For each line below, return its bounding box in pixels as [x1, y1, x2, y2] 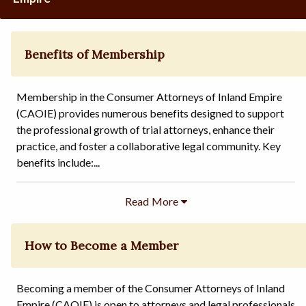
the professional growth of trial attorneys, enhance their [16, 122, 275, 136]
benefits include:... [16, 155, 100, 169]
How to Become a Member [25, 238, 179, 254]
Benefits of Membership [25, 46, 165, 62]
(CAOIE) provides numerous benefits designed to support [16, 106, 284, 120]
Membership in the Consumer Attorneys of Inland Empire [16, 89, 282, 103]
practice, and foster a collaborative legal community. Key [16, 139, 281, 152]
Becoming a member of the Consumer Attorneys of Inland [16, 281, 285, 295]
